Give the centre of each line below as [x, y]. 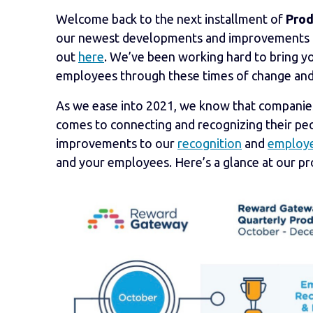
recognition [210, 143]
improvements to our [117, 143]
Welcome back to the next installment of [171, 19]
